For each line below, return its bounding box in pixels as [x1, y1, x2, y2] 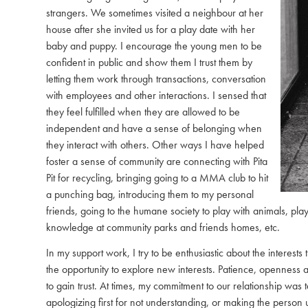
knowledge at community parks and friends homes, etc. [46, 219, 280, 234]
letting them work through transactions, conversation [46, 71, 266, 86]
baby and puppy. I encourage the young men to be [46, 38, 262, 53]
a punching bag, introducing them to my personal [46, 186, 254, 201]
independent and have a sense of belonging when [46, 120, 262, 135]
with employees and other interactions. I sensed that [46, 87, 266, 102]
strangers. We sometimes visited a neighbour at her [46, 5, 263, 20]
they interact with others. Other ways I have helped [46, 137, 264, 152]
